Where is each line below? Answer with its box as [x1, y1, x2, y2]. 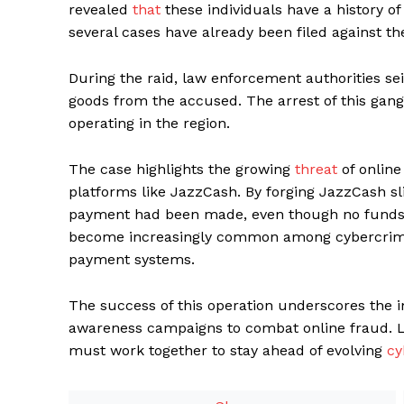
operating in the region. [69, 114, 230, 132]
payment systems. [69, 250, 195, 268]
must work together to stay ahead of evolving [69, 341, 387, 359]
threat [295, 160, 337, 178]
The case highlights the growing [69, 160, 295, 178]
